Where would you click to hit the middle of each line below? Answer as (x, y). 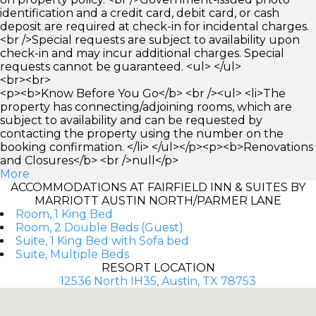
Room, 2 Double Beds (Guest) (99, 227)
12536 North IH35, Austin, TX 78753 (158, 281)
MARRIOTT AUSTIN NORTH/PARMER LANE (158, 200)
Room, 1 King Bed (64, 214)
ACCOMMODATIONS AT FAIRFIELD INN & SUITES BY (158, 187)
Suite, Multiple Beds (72, 254)
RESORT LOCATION (158, 267)
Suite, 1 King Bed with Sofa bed (102, 241)
